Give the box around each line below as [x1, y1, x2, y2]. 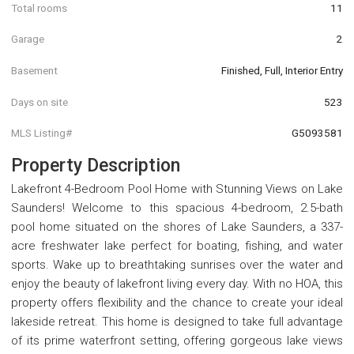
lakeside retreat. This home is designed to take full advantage [11, 314, 343, 329]
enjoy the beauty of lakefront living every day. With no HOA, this [11, 276, 343, 291]
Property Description [11, 154, 180, 176]
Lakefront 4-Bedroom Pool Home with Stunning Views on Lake [11, 181, 343, 196]
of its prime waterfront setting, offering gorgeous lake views [11, 333, 343, 348]
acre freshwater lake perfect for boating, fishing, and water [11, 238, 343, 253]
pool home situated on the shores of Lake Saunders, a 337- [11, 219, 343, 234]
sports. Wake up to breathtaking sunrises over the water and [11, 257, 343, 272]
